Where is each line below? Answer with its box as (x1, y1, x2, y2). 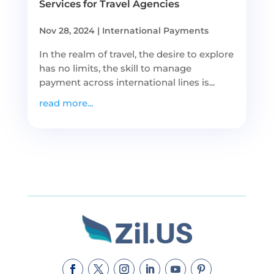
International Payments (102, 24, 209, 36)
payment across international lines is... (39, 76, 215, 88)
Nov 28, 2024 (39, 24, 95, 36)
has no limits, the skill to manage (39, 62, 191, 74)
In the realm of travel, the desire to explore (39, 48, 234, 60)
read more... (39, 97, 93, 109)
